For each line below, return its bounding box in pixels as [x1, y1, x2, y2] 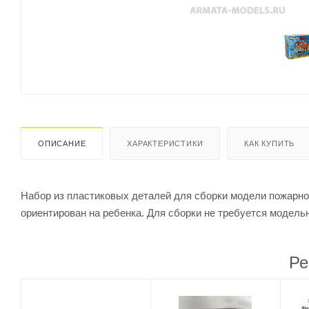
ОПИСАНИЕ [38, 139, 86, 148]
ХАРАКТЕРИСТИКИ [127, 139, 203, 148]
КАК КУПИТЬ [244, 139, 295, 148]
